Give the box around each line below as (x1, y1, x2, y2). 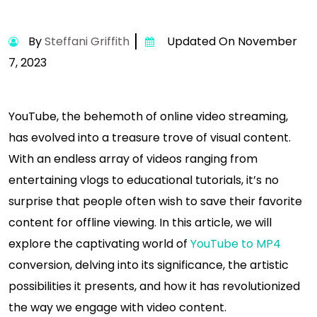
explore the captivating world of (8, 236, 190, 252)
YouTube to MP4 (190, 236, 281, 252)
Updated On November (161, 33, 297, 50)
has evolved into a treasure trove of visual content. (8, 129, 291, 146)
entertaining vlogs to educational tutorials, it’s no (8, 172, 279, 188)
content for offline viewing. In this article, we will (8, 214, 272, 231)
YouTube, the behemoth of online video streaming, (8, 108, 288, 125)
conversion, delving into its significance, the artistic (8, 257, 289, 273)
